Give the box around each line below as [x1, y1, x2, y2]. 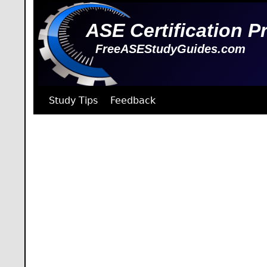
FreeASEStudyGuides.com [95, 42, 246, 56]
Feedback [110, 95, 156, 107]
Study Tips [48, 95, 98, 107]
